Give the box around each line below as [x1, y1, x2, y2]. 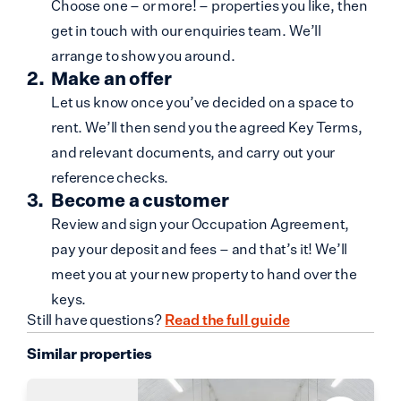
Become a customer [51, 189, 229, 212]
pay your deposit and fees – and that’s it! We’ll [51, 240, 348, 259]
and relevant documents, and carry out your [51, 143, 336, 162]
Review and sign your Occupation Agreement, [51, 215, 350, 234]
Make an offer [51, 67, 172, 90]
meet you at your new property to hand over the [51, 265, 357, 284]
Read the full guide [165, 311, 290, 329]
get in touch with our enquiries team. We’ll [51, 21, 322, 40]
